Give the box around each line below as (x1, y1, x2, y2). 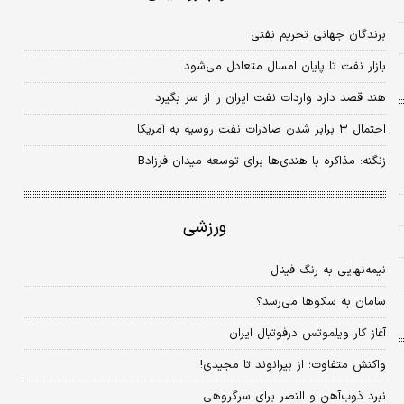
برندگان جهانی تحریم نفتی (250, 26, 386, 45)
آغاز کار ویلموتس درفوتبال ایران (228, 325, 386, 344)
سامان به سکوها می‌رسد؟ (255, 293, 386, 312)
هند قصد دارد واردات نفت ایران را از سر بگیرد (154, 89, 386, 108)
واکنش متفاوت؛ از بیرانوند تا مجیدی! (199, 356, 386, 375)
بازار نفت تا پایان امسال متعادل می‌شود (183, 58, 386, 77)
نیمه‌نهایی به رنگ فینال (270, 262, 386, 280)
